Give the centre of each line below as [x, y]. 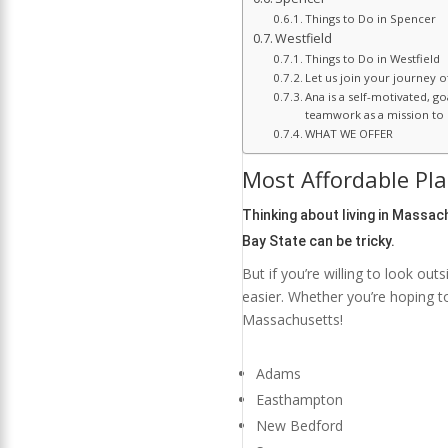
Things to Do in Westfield [373, 59]
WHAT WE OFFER [349, 134]
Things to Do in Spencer [371, 19]
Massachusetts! [292, 320]
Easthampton [299, 400]
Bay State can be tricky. [318, 241]
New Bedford [299, 426]
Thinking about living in [316, 215]
